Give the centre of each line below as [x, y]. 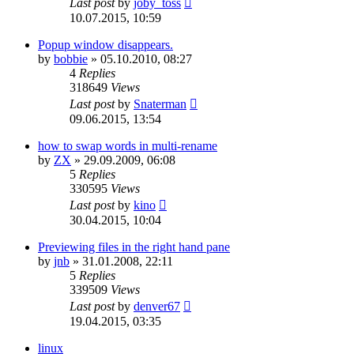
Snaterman [160, 104]
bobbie [71, 59]
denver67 [157, 307]
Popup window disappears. [105, 45]
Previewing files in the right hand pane [134, 247]
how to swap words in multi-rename [128, 146]
